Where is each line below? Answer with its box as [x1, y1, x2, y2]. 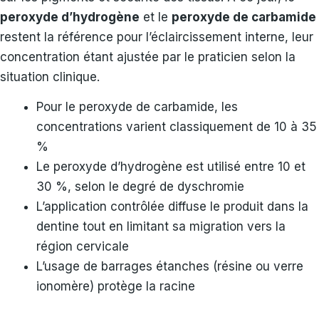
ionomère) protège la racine [36, 279, 195, 294]
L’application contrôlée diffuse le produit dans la [36, 199, 308, 214]
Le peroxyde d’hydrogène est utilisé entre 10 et [36, 159, 305, 174]
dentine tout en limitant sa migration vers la [36, 219, 286, 234]
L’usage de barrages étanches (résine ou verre [36, 259, 303, 274]
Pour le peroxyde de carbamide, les [36, 100, 238, 115]
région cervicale [36, 239, 129, 254]
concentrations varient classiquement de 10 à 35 [36, 120, 317, 135]
